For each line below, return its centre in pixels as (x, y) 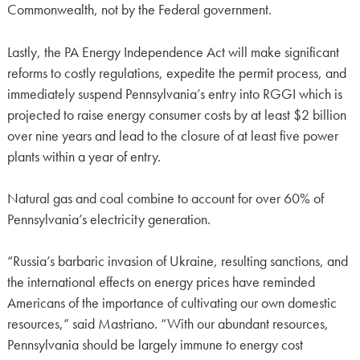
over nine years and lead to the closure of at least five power (172, 135)
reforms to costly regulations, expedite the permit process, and (176, 73)
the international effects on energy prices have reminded (161, 282)
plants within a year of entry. (84, 156)
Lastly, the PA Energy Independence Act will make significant (173, 52)
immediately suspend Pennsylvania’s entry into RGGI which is (174, 94)
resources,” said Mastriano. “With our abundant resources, (168, 324)
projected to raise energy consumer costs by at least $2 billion (176, 115)
